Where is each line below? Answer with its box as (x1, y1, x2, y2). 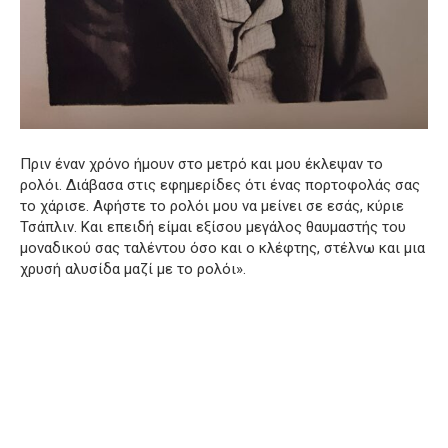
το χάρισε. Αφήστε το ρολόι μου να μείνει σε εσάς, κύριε (20, 197, 404, 216)
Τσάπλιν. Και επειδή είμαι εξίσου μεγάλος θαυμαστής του (20, 218, 406, 237)
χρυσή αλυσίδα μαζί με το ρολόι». (20, 260, 246, 279)
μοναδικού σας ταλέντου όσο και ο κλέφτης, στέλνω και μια (20, 239, 425, 258)
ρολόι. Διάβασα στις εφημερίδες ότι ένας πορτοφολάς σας (20, 176, 420, 195)
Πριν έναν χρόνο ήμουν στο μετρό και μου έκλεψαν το (20, 155, 383, 174)
